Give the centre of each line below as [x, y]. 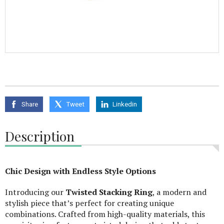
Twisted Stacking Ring [109, 192]
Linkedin [125, 104]
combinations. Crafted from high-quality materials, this [105, 214]
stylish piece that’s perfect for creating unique [89, 203]
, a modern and [179, 192]
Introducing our [35, 192]
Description [40, 136]
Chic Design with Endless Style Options [80, 171]
